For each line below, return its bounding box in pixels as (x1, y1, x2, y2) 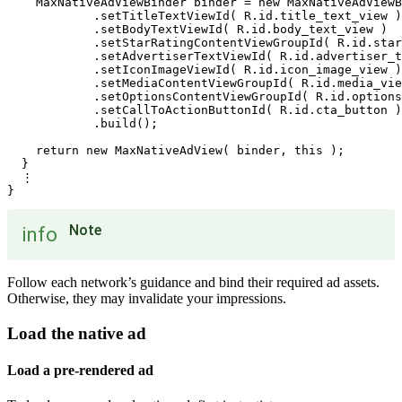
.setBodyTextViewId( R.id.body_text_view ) (7, 22, 388, 37)
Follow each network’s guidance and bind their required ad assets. (7, 275, 380, 291)
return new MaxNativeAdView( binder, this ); (7, 144, 345, 158)
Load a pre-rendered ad (7, 363, 153, 379)
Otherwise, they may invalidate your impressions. (7, 291, 286, 307)
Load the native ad (7, 323, 146, 343)
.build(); (7, 117, 158, 131)
